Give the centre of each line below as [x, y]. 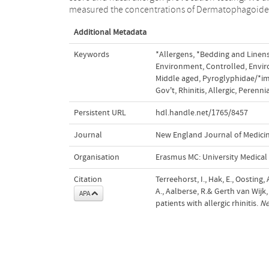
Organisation [96, 157]
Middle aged [177, 78]
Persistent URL [100, 113]
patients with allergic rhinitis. [207, 203]
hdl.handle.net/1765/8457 [201, 113]
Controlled [225, 66]
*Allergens [174, 54]
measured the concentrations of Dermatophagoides [97, 9]
